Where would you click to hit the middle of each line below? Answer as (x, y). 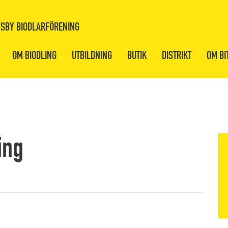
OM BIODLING (34, 55)
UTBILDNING (92, 55)
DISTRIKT (177, 55)
